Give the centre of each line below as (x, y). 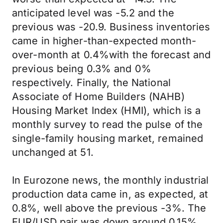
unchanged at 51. (53, 152)
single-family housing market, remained (108, 138)
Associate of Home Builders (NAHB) (98, 97)
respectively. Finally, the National (91, 83)
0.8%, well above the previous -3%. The (109, 208)
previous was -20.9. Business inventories (111, 27)
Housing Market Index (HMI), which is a (107, 111)
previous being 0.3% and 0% (82, 69)
